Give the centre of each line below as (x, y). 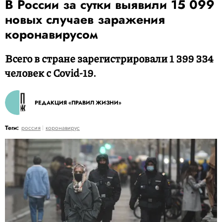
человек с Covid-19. (51, 73)
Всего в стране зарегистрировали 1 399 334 (109, 58)
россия (31, 128)
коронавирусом (51, 34)
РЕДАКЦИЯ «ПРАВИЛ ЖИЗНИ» (78, 103)
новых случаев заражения (85, 19)
